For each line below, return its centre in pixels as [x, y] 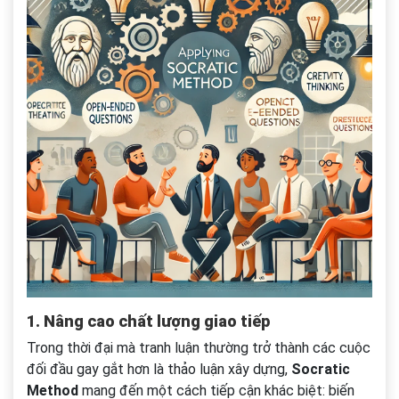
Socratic [321, 370]
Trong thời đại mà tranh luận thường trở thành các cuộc [199, 348]
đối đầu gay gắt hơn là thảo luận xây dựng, [159, 370]
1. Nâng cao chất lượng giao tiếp [148, 322]
